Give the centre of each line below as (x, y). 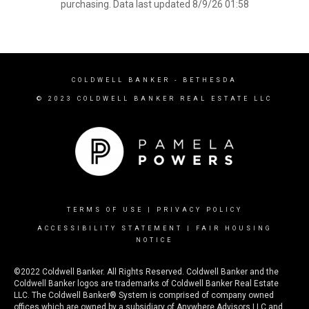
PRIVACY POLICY (199, 209)
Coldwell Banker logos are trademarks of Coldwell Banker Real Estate (146, 283)
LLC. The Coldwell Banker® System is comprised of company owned (144, 295)
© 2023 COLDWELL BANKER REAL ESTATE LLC (154, 99)
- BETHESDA (204, 80)
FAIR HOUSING (234, 228)
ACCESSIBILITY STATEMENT (110, 228)
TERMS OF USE (105, 209)
